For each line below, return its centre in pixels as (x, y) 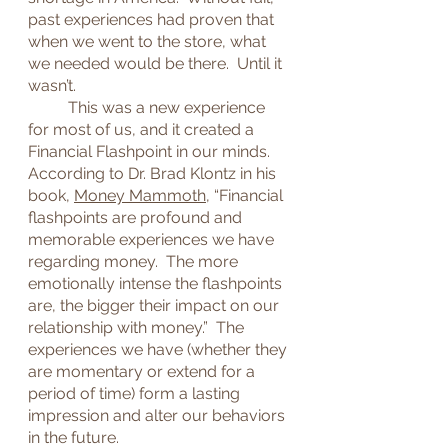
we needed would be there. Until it (157, 63)
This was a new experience (48, 107)
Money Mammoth (140, 195)
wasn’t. (52, 85)
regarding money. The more (135, 261)
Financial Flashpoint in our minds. (153, 151)
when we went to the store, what (149, 41)
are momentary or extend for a (143, 371)
